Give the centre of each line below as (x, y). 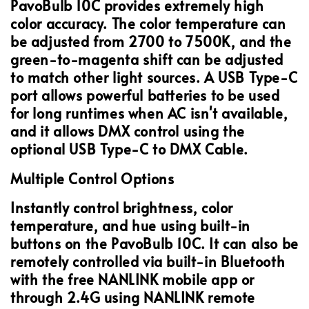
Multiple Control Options (92, 178)
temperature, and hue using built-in (131, 226)
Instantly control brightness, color (122, 208)
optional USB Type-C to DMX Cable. (129, 149)
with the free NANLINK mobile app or (133, 280)
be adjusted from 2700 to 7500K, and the (151, 42)
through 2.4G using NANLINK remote (133, 298)
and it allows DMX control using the (128, 131)
